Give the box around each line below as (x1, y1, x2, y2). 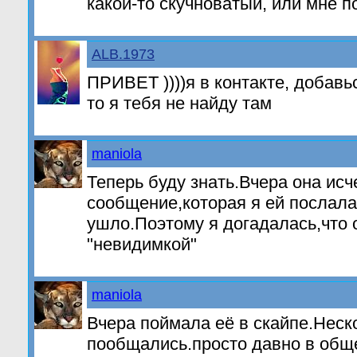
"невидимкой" (87, 234, 197, 254)
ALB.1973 (92, 46, 155, 62)
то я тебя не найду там (87, 93, 272, 113)
